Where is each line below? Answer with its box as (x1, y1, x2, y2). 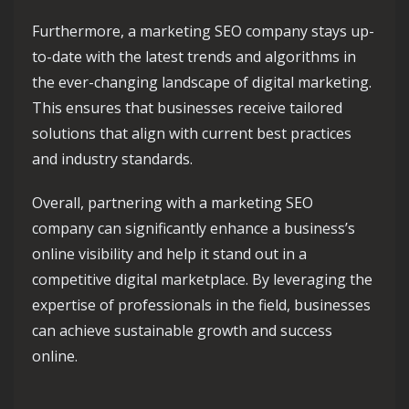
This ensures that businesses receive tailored (32, 98, 342, 119)
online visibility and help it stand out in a (32, 244, 307, 265)
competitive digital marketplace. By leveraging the (32, 269, 372, 290)
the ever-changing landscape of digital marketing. (32, 72, 372, 93)
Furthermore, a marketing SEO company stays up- (32, 21, 374, 42)
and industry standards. (32, 149, 193, 170)
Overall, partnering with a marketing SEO (32, 193, 313, 214)
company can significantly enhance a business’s (32, 218, 355, 239)
